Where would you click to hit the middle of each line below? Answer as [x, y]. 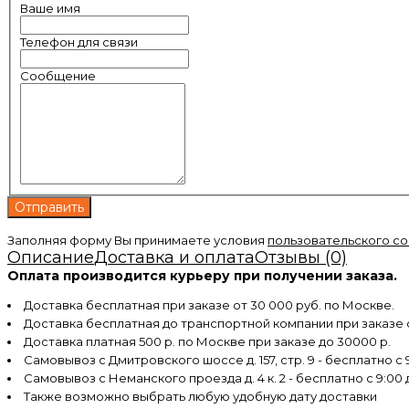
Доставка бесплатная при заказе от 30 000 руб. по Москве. [209, 304]
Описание [51, 257]
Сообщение [58, 75]
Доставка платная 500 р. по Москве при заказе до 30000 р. [207, 341]
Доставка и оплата [174, 257]
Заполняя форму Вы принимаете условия [137, 240]
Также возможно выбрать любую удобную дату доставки [200, 396]
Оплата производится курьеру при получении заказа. [202, 275]
